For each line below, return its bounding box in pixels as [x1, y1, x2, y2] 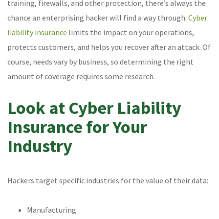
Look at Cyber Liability [7, 97, 181, 119]
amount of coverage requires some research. [7, 71, 155, 82]
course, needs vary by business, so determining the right [7, 57, 194, 67]
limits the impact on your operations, [67, 27, 194, 38]
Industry [7, 135, 72, 157]
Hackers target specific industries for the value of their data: [7, 175, 208, 186]
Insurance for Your [7, 116, 147, 138]
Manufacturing [27, 205, 76, 215]
